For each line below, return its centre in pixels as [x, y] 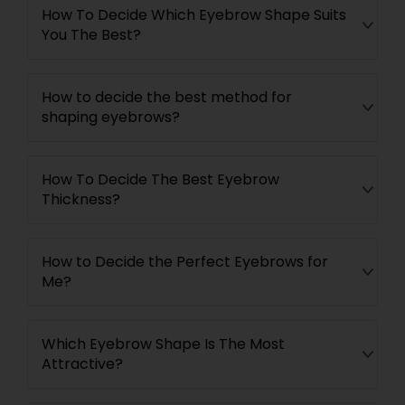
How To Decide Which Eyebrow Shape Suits [194, 15]
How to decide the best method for [167, 97]
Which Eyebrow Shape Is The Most [163, 344]
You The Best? [91, 35]
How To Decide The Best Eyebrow [160, 179]
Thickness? [81, 199]
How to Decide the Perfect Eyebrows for [185, 262]
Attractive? [82, 364]
